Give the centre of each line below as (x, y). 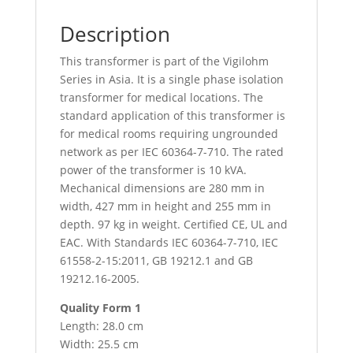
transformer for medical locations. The (161, 97)
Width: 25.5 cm (99, 344)
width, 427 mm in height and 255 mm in (165, 206)
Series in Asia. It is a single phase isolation (171, 79)
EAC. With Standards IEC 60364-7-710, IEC (169, 242)
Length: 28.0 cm (101, 325)
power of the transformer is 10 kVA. (153, 169)
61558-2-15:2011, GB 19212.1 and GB (156, 260)
